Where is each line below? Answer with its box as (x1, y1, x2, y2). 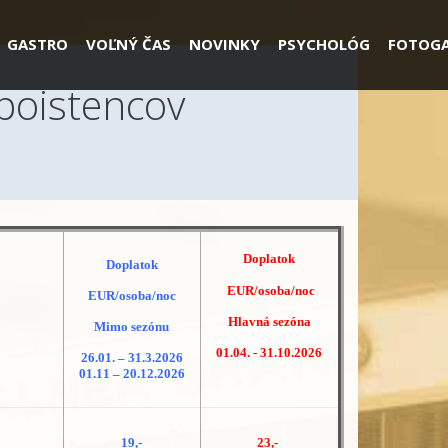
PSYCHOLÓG (277, 34, 370, 54)
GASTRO (6, 34, 68, 54)
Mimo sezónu (94, 318, 170, 334)
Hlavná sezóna (227, 313, 311, 329)
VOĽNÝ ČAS (85, 34, 171, 54)
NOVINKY (188, 34, 260, 54)
